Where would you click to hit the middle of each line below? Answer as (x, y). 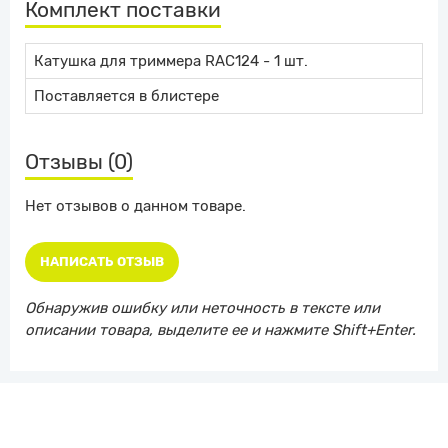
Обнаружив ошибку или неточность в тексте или (202, 308)
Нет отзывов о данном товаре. (135, 206)
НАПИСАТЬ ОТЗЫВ (102, 262)
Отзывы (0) (79, 162)
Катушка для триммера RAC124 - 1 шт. (171, 61)
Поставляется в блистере (126, 96)
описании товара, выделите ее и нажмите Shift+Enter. (220, 330)
